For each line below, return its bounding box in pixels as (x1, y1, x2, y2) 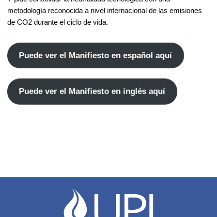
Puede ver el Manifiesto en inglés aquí (19, 87, 166, 96)
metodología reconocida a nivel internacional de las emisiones (7, 6, 202, 15)
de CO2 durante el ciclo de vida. (7, 17, 108, 26)
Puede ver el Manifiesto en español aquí (19, 50, 172, 60)
